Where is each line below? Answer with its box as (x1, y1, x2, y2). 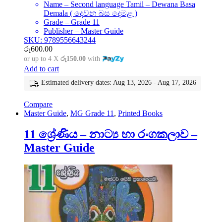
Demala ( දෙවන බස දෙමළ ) (44, 9, 137, 18)
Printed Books (118, 109, 163, 118)
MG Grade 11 (70, 109, 114, 118)
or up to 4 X (24, 55, 60, 63)
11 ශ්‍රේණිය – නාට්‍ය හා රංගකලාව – (24, 128, 197, 141)
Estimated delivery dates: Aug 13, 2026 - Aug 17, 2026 (41, 79, 196, 87)
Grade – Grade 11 (44, 18, 100, 27)
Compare (24, 100, 53, 109)
